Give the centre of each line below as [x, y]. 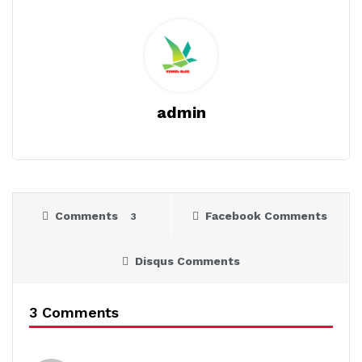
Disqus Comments [187, 261]
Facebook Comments [266, 215]
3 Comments [74, 312]
